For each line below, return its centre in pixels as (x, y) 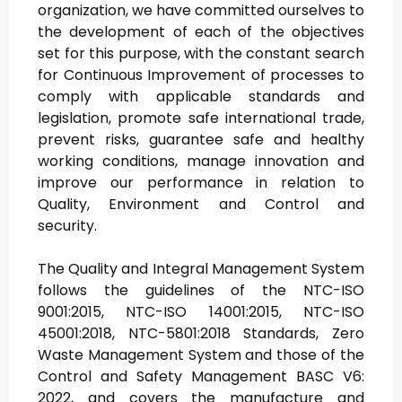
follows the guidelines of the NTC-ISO (201, 291)
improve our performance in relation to (201, 183)
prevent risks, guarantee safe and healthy (201, 140)
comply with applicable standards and (201, 97)
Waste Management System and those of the (201, 355)
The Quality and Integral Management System (201, 269)
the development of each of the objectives (201, 32)
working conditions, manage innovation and (201, 162)
